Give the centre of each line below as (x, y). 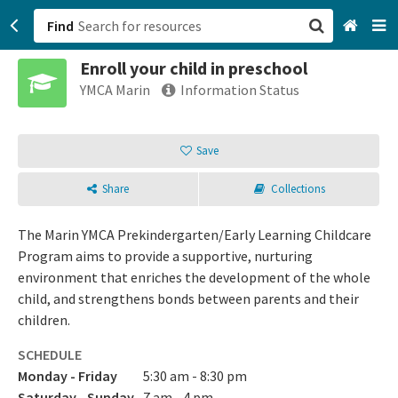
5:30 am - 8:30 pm (195, 376)
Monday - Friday (68, 376)
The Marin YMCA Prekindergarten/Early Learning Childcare (195, 235)
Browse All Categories (276, 117)
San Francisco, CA (261, 80)
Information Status (240, 90)
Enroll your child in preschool (194, 68)
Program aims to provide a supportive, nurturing (165, 256)
